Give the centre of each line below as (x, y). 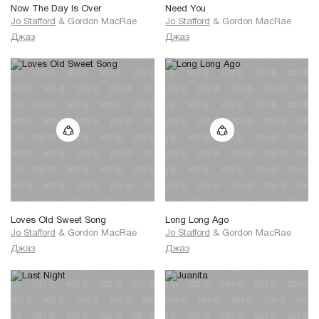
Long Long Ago (197, 221)
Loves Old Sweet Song (58, 221)
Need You (185, 10)
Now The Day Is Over (56, 10)
